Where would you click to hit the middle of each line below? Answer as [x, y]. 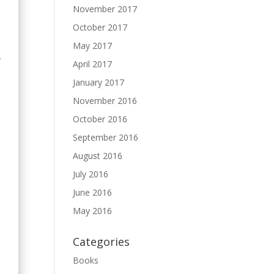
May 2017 [93, 46]
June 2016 [93, 192]
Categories [102, 242]
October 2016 [100, 119]
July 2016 [91, 174]
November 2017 [105, 9]
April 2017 [93, 64]
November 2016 [105, 101]
